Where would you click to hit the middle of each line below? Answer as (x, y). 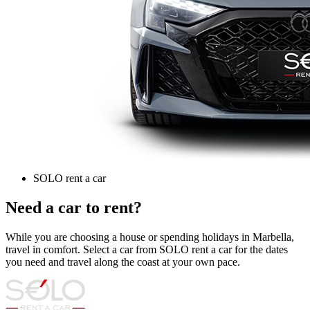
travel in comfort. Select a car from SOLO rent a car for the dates (147, 249)
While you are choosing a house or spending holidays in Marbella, (150, 237)
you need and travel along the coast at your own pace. (123, 262)
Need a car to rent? (74, 207)
